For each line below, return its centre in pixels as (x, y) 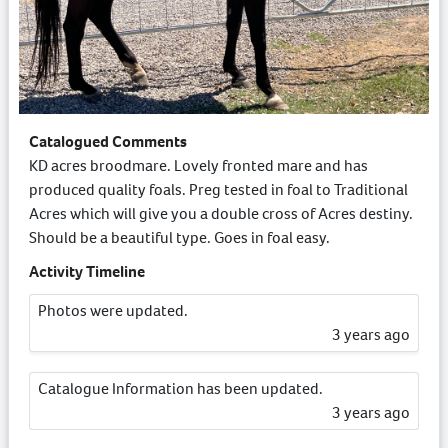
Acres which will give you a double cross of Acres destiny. (221, 214)
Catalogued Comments (108, 142)
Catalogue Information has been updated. (180, 389)
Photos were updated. (113, 311)
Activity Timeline (87, 272)
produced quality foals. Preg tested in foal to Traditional (218, 190)
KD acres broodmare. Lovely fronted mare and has (198, 166)
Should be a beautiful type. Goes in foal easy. (179, 238)
